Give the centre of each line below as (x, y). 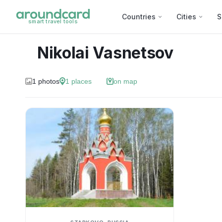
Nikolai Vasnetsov (105, 53)
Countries (139, 16)
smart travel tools (53, 21)
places (81, 81)
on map (125, 81)
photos (49, 81)
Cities (186, 16)
